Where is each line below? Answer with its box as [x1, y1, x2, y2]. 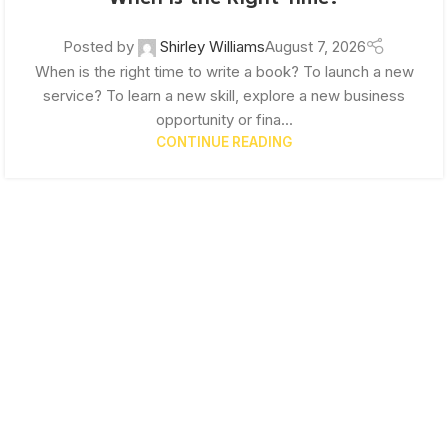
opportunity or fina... [155, 110, 293, 130]
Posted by [62, 36, 134, 56]
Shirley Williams [159, 36, 265, 56]
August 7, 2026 [264, 36, 366, 56]
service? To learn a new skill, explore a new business [43, 86, 405, 106]
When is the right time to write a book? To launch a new [34, 62, 414, 82]
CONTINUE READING [156, 134, 292, 151]
